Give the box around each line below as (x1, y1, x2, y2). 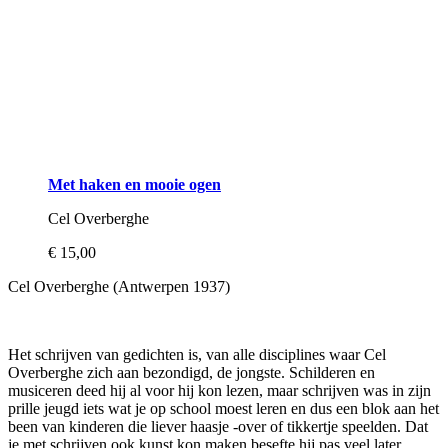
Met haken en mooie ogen (48, 175, 221, 193)
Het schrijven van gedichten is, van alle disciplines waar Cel (8, 345, 386, 363)
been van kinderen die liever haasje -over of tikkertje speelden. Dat (8, 417, 428, 435)
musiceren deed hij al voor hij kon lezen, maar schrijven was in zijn (8, 381, 431, 399)
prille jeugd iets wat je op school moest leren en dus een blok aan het (8, 399, 439, 417)
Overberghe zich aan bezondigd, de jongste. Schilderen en (8, 363, 375, 381)
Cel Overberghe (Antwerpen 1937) (8, 277, 230, 295)
